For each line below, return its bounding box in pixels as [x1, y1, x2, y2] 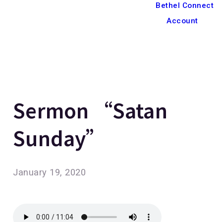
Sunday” [13, 123, 106, 152]
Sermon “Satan [13, 95, 167, 124]
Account [166, 16, 198, 25]
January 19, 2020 [13, 167, 86, 178]
